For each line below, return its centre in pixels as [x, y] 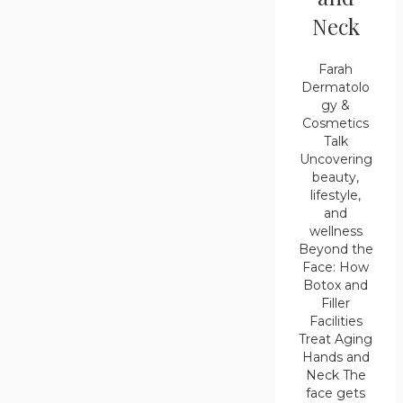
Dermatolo [336, 87]
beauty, [336, 177]
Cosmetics [336, 123]
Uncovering [336, 159]
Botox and [336, 285]
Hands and [336, 357]
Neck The [336, 375]
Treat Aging [336, 339]
